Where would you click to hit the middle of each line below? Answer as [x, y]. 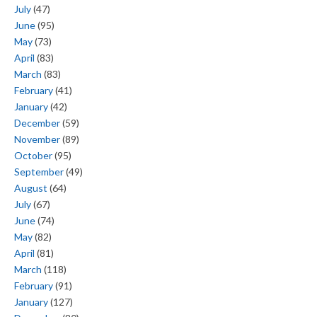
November [37, 139]
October [33, 156]
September [39, 172]
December [37, 123]
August [31, 188]
